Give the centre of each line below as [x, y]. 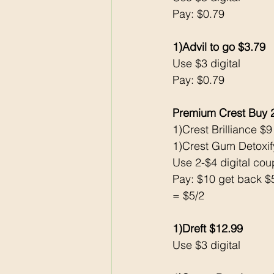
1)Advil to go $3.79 [219, 47]
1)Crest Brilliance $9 [222, 130]
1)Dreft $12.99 [208, 229]
